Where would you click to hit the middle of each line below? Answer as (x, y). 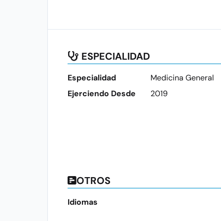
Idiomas (83, 202)
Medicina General (182, 78)
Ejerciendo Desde (102, 93)
